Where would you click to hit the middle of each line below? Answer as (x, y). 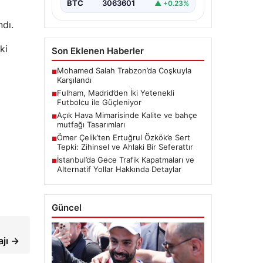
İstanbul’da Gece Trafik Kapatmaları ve (125, 160)
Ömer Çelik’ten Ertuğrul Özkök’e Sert (123, 138)
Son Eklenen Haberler (97, 51)
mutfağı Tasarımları (91, 125)
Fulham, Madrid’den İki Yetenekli (115, 93)
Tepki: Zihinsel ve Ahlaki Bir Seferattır (125, 147)
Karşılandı (74, 80)
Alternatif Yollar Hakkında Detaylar (119, 169)
